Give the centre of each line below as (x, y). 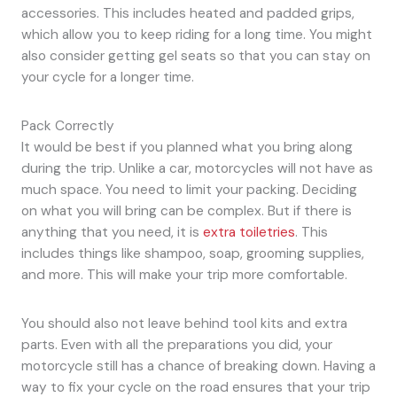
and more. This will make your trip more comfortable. (184, 274)
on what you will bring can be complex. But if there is (186, 210)
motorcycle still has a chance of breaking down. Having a (198, 366)
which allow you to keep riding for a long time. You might (196, 34)
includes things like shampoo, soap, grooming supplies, (192, 253)
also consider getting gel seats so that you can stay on (195, 55)
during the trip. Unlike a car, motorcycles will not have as (197, 168)
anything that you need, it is (112, 232)
